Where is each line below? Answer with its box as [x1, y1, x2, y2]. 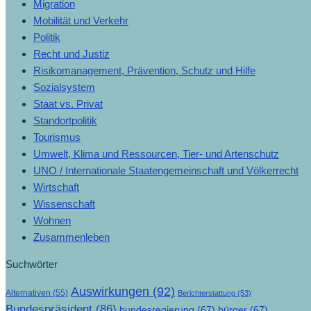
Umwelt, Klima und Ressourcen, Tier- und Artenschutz [33, 147, 279, 160]
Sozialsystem [33, 81, 95, 93]
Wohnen [33, 214, 71, 226]
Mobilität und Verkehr [33, 14, 128, 26]
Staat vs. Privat [33, 97, 103, 110]
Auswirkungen [71, 284, 149, 299]
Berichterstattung [178, 288, 235, 297]
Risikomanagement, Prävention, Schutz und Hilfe [33, 64, 255, 76]
